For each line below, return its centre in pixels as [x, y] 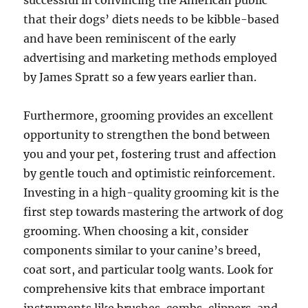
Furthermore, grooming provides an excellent [149, 115]
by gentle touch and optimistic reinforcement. [150, 173]
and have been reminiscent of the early [130, 38]
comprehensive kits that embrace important [145, 289]
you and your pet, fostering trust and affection [150, 154]
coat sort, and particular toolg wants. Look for [148, 269]
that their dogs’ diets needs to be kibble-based [152, 19]
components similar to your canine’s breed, [142, 250]
